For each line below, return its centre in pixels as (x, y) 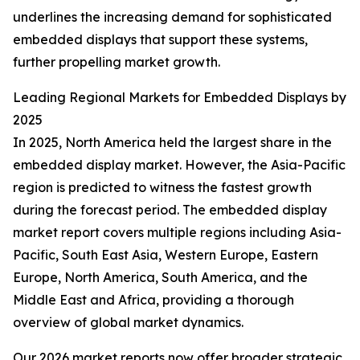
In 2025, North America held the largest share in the (172, 143)
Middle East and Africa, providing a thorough (153, 300)
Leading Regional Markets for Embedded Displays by (180, 98)
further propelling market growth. (117, 62)
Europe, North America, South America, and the (160, 278)
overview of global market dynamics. (128, 323)
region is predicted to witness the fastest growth (162, 188)
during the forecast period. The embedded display (170, 210)
